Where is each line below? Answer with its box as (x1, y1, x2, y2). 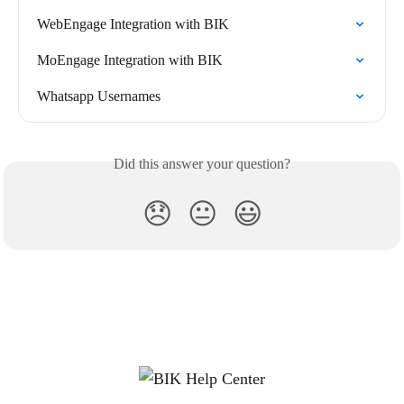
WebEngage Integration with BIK (37, 16, 229, 32)
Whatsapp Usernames (37, 88, 161, 105)
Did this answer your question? (114, 156, 290, 172)
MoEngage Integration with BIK (37, 52, 223, 69)
